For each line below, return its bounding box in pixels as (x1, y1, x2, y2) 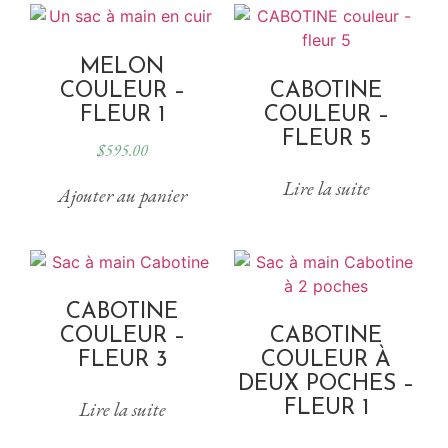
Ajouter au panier (57, 182, 187, 208)
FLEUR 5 (281, 127, 371, 151)
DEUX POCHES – (238, 372, 414, 396)
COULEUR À (261, 348, 391, 372)
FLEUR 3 (77, 348, 167, 372)
